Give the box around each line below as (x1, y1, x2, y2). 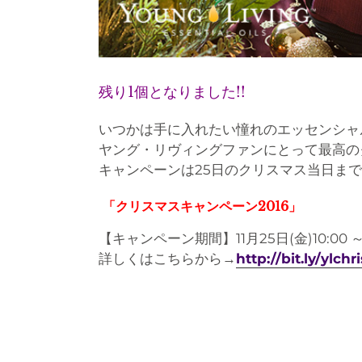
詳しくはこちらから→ (99, 250, 236, 267)
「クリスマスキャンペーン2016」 (103, 198, 301, 215)
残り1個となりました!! (99, 83, 246, 102)
